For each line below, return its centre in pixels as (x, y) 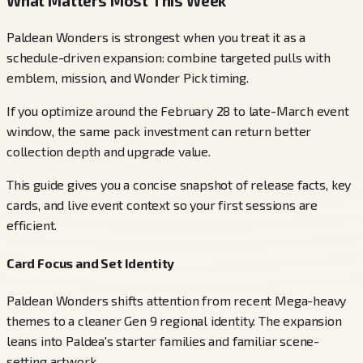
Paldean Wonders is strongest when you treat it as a (156, 37)
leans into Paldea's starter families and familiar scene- (163, 340)
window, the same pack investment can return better (159, 131)
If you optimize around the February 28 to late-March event (178, 111)
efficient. (32, 225)
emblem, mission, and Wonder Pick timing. (128, 78)
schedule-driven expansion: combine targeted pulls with (169, 58)
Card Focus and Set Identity (91, 263)
